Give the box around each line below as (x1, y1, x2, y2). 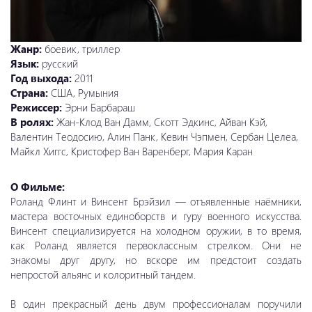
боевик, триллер (45, 41, 120, 56)
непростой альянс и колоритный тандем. (10, 267, 196, 281)
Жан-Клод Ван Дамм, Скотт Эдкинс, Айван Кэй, (56, 114, 267, 129)
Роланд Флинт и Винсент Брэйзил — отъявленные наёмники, (10, 194, 302, 208)
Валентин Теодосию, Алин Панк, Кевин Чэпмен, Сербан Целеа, (10, 129, 298, 143)
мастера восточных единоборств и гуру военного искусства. (10, 208, 302, 223)
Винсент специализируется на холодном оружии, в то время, (10, 223, 302, 237)
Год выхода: (10, 70, 75, 85)
